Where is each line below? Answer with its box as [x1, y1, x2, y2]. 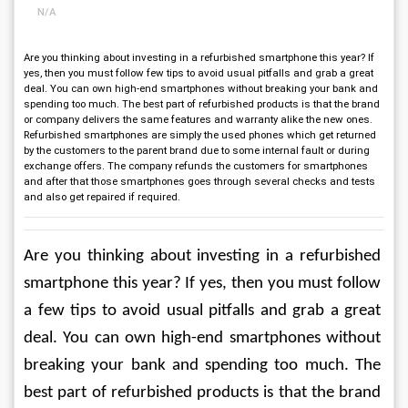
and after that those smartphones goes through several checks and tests [24, 175, 375, 188]
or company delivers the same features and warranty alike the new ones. [24, 113, 372, 126]
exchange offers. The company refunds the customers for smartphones [24, 159, 368, 172]
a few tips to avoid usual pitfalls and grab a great [24, 302, 384, 320]
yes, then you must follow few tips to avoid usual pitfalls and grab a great [24, 66, 373, 79]
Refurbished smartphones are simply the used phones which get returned [24, 128, 376, 141]
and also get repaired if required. [24, 190, 180, 203]
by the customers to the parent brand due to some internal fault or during [24, 144, 370, 157]
